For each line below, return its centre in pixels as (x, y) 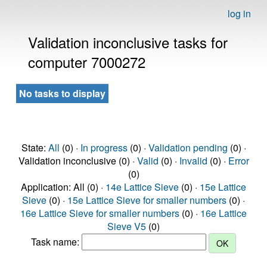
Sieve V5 (127, 226)
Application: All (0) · (63, 187)
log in (239, 13)
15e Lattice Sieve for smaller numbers (147, 200)
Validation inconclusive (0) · (77, 161)
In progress (104, 148)
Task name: (56, 242)
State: (35, 148)
